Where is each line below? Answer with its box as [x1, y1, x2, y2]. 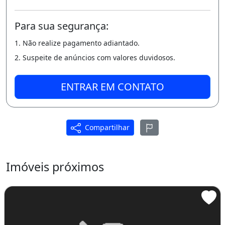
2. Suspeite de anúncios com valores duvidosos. [15, 52, 175, 62]
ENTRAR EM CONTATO [61, 79, 164, 93]
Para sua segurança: [15, 19, 108, 33]
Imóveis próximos [6, 158, 104, 175]
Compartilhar [84, 122, 130, 132]
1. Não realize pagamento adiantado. [15, 38, 140, 48]
